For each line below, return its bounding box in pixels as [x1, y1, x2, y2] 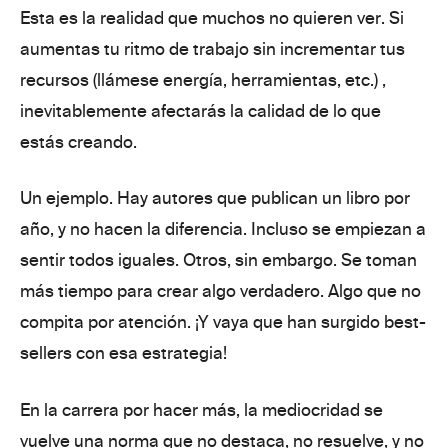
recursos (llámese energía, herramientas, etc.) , [20, 70, 386, 90]
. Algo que [320, 281, 401, 302]
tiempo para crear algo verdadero [58, 281, 320, 302]
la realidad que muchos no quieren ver [82, 8, 381, 28]
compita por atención [20, 312, 187, 333]
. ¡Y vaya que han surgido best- [187, 312, 426, 333]
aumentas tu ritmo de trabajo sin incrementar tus [20, 39, 405, 59]
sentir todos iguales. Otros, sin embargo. [20, 250, 341, 271]
